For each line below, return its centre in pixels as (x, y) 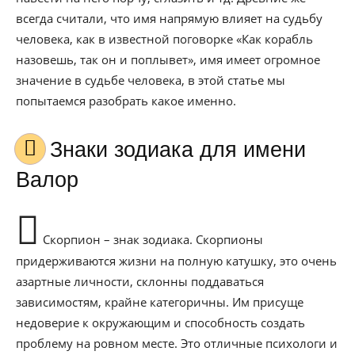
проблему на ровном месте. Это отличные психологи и (177, 343)
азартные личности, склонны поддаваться (140, 281)
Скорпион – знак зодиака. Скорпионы (151, 239)
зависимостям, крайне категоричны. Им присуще (160, 302)
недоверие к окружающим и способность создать (160, 323)
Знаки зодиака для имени (56, 150)
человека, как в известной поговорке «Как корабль (164, 39)
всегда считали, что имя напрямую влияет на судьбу (169, 18)
